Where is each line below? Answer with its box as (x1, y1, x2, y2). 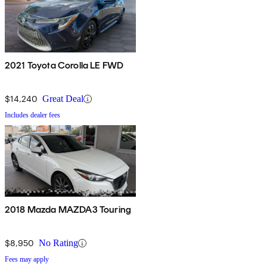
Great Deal (42, 94, 83, 104)
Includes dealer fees (5, 111, 60, 120)
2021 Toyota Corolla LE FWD (5, 60, 124, 72)
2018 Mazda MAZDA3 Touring (5, 204, 131, 216)
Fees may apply (5, 255, 49, 264)
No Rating (39, 238, 78, 249)
